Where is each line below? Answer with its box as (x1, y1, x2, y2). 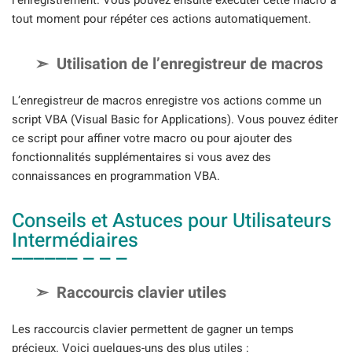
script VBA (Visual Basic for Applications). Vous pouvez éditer (12, 111, 338, 129)
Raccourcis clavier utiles (57, 280, 226, 304)
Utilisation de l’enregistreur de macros (57, 53, 323, 76)
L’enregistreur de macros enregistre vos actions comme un (12, 92, 321, 110)
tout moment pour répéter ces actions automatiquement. (12, 9, 311, 27)
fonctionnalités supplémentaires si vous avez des (12, 148, 271, 167)
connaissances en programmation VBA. (12, 167, 220, 185)
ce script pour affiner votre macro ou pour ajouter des (12, 130, 292, 148)
